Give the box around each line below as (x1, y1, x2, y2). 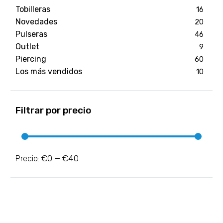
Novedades (15, 17, 57, 26)
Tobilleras (15, 4, 50, 14)
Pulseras (15, 29, 47, 39)
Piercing (15, 54, 46, 64)
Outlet (15, 42, 39, 51)
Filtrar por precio (15, 105, 91, 116)
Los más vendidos (15, 67, 82, 76)
